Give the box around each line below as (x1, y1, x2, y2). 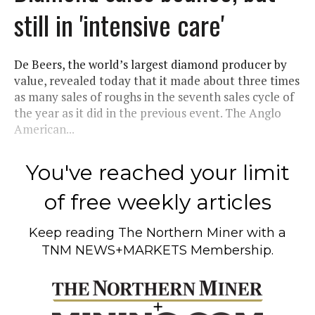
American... (14, 120, 75, 137)
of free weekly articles (44, 188, 271, 215)
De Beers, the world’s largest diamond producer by (14, 56, 287, 72)
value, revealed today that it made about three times (14, 72, 300, 89)
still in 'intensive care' (14, 4, 224, 44)
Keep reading (29, 224, 118, 240)
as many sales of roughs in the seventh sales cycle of (14, 88, 294, 105)
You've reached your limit (25, 159, 290, 186)
